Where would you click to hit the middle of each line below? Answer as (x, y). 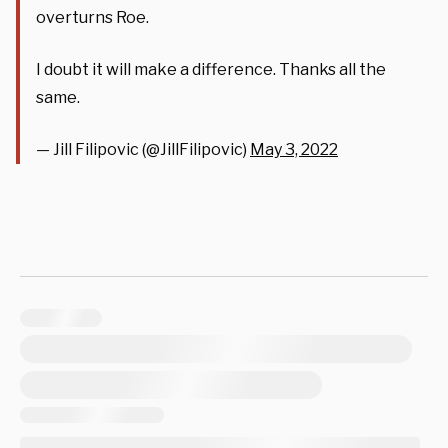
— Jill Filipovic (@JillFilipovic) (143, 149)
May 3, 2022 (294, 149)
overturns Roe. (92, 17)
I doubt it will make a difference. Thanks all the (211, 69)
